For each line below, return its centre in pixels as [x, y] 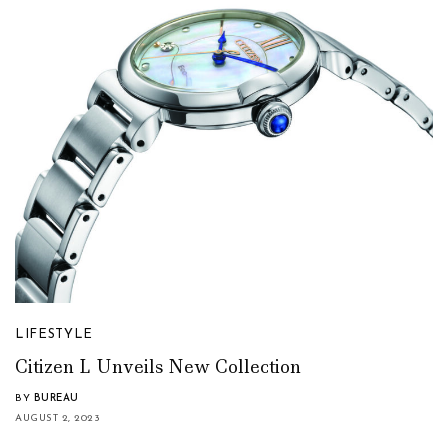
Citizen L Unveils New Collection [158, 366]
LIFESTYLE [54, 334]
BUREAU [56, 398]
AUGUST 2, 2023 [57, 418]
